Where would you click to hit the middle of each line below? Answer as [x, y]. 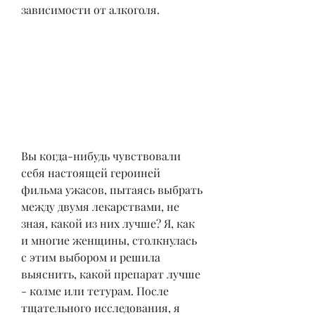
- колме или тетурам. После [95, 290]
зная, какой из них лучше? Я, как [108, 223]
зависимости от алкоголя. [90, 9]
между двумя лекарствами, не [100, 206]
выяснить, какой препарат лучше [111, 274]
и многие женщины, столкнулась [109, 240]
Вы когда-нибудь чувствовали [101, 155]
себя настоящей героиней [91, 172]
